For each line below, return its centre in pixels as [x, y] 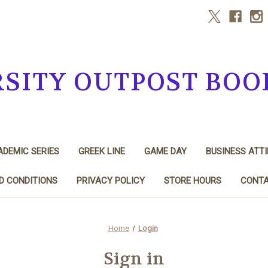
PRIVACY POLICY [110, 180]
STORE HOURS [192, 180]
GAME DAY [165, 151]
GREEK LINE [101, 151]
